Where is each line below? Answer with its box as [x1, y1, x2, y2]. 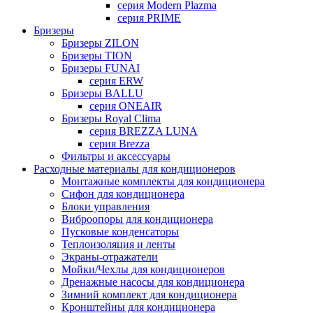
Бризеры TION [61, 50, 132, 61]
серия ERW [89, 75, 143, 87]
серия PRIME [117, 12, 181, 24]
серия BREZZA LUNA [89, 125, 198, 137]
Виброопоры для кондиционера [61, 213, 213, 225]
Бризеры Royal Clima [61, 112, 161, 124]
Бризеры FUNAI [61, 62, 140, 74]
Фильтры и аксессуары [61, 150, 170, 162]
